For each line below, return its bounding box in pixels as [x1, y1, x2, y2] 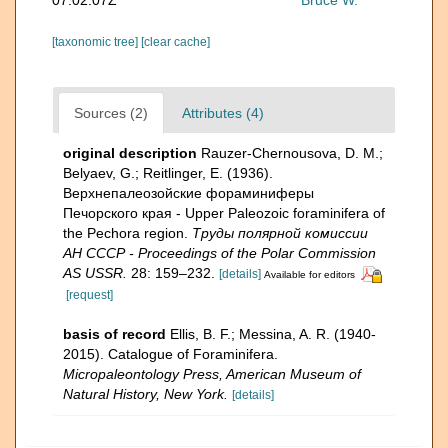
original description [63, 144, 197, 161]
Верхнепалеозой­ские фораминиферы [63, 184, 314, 201]
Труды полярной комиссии [192, 224, 368, 241]
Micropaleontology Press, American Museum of [63, 365, 361, 382]
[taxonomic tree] [52, 34, 141, 49]
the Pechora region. [63, 224, 192, 241]
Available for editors [264, 268, 355, 280]
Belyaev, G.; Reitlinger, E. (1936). [63, 164, 273, 181]
